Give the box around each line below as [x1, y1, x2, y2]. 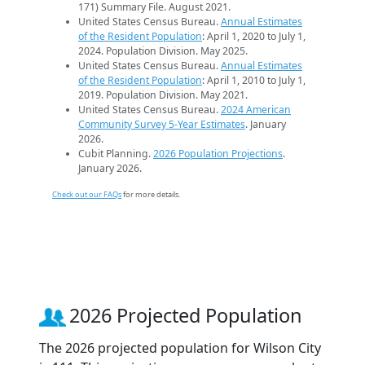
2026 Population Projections [153, 147, 283, 161]
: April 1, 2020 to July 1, [202, 29, 306, 44]
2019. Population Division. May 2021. [78, 88, 248, 103]
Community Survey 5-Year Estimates [78, 117, 245, 132]
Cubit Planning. [78, 147, 153, 161]
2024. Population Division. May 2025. [78, 44, 248, 59]
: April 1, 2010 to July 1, [202, 73, 306, 88]
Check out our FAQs [52, 189, 121, 200]
